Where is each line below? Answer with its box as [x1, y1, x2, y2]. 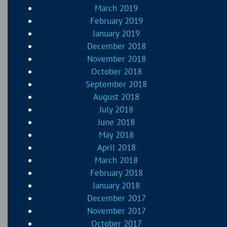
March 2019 [95, 3, 138, 14]
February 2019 [90, 15, 143, 27]
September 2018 [86, 79, 147, 90]
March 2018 [95, 155, 138, 166]
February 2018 [90, 167, 143, 179]
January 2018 [93, 180, 140, 192]
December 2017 [87, 193, 146, 204]
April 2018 [97, 142, 136, 154]
